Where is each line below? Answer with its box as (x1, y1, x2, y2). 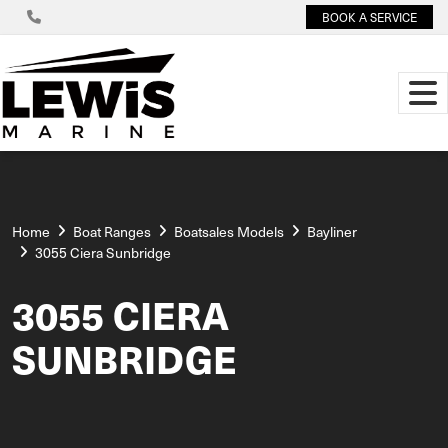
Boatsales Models (174, 220, 284, 242)
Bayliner (307, 220, 357, 242)
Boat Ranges (73, 220, 151, 242)
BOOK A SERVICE (322, 8, 417, 26)
